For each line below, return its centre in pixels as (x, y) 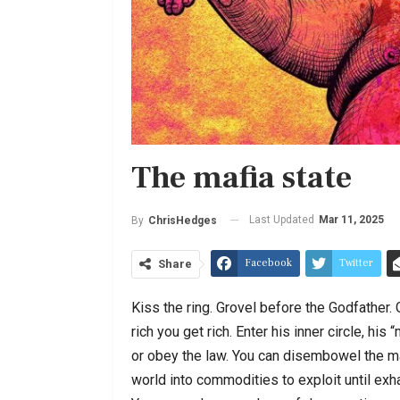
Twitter (356, 262)
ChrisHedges (183, 220)
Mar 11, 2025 (351, 219)
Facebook (268, 262)
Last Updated (283, 219)
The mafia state (242, 178)
